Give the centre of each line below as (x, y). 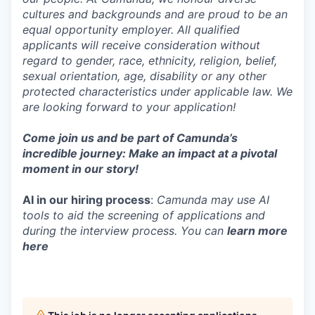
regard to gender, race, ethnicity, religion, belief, (150, 60)
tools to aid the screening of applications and (144, 215)
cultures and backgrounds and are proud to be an (155, 14)
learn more (257, 231)
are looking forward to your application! (129, 107)
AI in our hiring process (86, 200)
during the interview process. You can (125, 231)
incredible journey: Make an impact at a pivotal (150, 153)
